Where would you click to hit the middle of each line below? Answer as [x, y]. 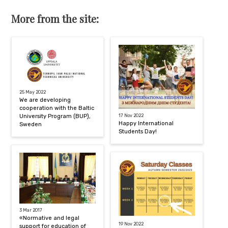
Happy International [146, 123]
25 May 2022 [33, 92]
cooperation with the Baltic [57, 108]
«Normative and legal [50, 218]
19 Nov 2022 [131, 224]
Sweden [31, 124]
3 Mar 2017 [31, 210]
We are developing [45, 100]
